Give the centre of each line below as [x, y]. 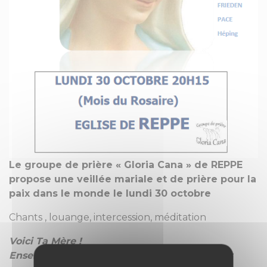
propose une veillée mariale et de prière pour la [133, 179]
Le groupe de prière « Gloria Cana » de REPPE [126, 165]
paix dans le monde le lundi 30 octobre [110, 194]
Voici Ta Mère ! [45, 241]
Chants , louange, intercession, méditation [108, 218]
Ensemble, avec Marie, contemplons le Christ [121, 256]
